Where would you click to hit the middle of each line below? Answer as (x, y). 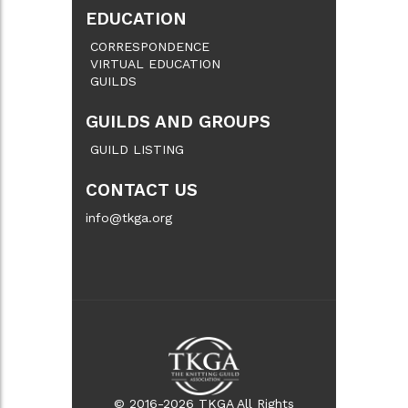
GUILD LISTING (137, 149)
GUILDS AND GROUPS (178, 122)
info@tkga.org (129, 217)
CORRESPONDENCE (150, 46)
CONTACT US (142, 190)
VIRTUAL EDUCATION (155, 63)
